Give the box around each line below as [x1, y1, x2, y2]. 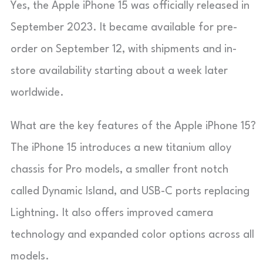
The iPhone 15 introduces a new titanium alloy [11, 142, 231, 153]
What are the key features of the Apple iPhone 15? [11, 120, 256, 131]
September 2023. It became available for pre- [11, 22, 237, 33]
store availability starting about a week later [11, 65, 228, 76]
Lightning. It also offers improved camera [11, 207, 213, 218]
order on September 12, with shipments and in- [11, 43, 237, 55]
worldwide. [11, 87, 64, 98]
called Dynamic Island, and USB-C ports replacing [11, 186, 249, 197]
